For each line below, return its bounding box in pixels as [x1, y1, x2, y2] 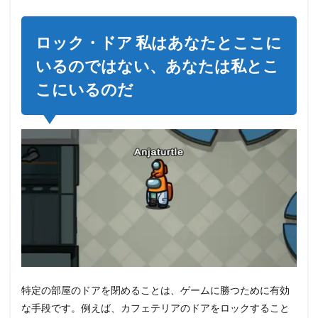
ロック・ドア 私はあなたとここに [35, 33, 282, 53]
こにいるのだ [35, 79, 133, 99]
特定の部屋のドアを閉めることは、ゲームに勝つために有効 [21, 284, 290, 297]
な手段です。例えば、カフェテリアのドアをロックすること [21, 302, 290, 314]
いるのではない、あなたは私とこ [35, 56, 279, 76]
